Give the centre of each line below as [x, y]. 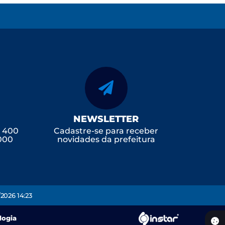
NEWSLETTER [106, 119]
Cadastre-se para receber [106, 131]
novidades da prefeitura [106, 139]
